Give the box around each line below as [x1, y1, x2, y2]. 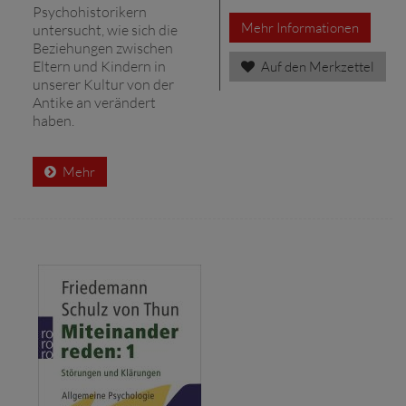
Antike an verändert [33, 92, 156, 111]
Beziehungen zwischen [33, 38, 173, 57]
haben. [33, 111, 74, 130]
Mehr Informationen [241, 18, 359, 36]
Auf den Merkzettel [258, 57, 374, 75]
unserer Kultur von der [33, 74, 174, 93]
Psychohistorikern [33, 2, 147, 21]
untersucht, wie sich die [33, 20, 178, 39]
